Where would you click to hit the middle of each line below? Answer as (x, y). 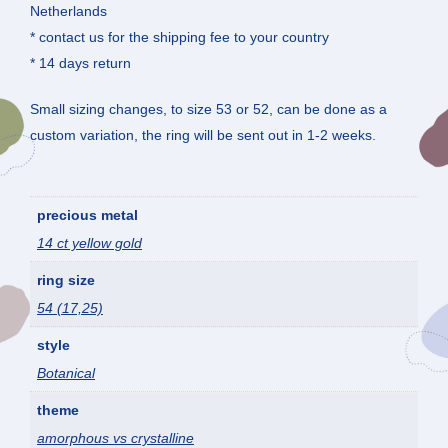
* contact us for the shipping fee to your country (179, 37)
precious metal (87, 215)
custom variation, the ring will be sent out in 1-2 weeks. (203, 135)
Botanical (66, 373)
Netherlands (68, 11)
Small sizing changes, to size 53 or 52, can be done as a (208, 109)
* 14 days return (80, 63)
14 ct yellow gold (89, 243)
